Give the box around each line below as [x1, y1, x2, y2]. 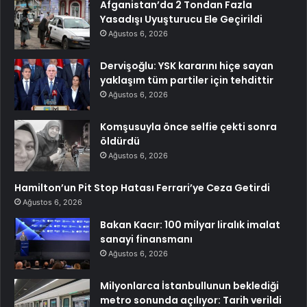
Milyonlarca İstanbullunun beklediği [100, 279, 279, 293]
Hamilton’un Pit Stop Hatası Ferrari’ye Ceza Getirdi [14, 181, 270, 195]
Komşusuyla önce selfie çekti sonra [100, 120, 277, 134]
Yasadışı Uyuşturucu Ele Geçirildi [100, 12, 262, 27]
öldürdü [100, 134, 140, 149]
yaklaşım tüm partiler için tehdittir [100, 73, 273, 88]
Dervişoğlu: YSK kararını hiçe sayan [100, 59, 273, 73]
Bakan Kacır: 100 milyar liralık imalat [100, 218, 280, 232]
